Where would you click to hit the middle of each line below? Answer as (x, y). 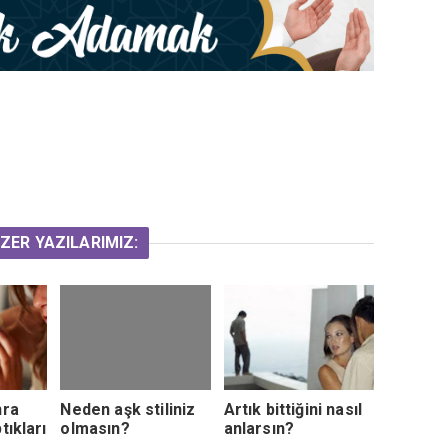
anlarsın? (259, 428)
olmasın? (95, 428)
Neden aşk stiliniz (128, 409)
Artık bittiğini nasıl (293, 409)
